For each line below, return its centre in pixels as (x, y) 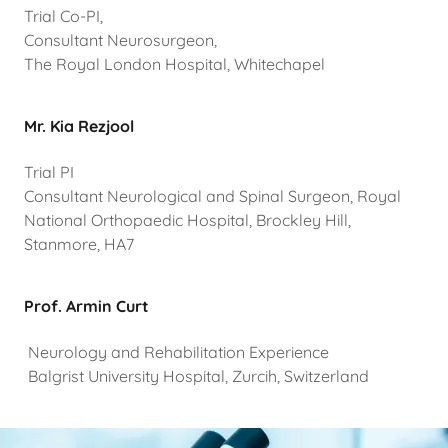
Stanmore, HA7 (81, 244)
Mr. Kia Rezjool (79, 126)
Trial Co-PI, (63, 16)
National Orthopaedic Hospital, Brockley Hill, (187, 220)
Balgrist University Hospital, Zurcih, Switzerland (198, 376)
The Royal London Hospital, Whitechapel (178, 64)
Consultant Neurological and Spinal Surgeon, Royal (212, 196)
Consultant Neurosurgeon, (120, 40)
